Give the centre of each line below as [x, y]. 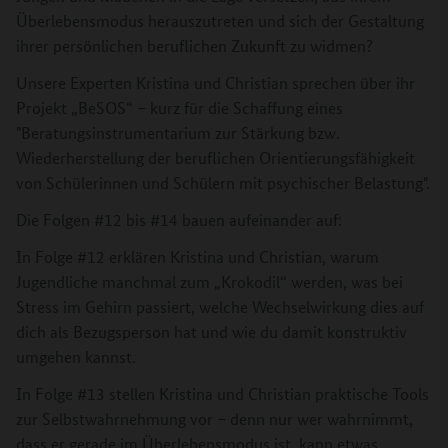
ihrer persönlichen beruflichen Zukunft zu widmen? [194, 45]
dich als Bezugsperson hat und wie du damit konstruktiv [211, 331]
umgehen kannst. [80, 356]
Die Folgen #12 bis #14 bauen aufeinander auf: [179, 219]
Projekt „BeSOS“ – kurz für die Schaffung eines [179, 107]
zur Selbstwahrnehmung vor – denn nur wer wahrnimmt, [214, 418]
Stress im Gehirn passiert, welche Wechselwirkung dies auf [220, 306]
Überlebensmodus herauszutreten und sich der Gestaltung [220, 20]
